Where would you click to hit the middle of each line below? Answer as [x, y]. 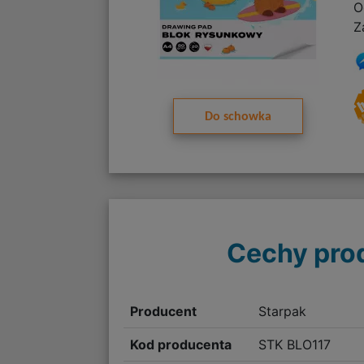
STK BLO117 [294, 345]
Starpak [282, 312]
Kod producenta [181, 345]
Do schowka [238, 117]
